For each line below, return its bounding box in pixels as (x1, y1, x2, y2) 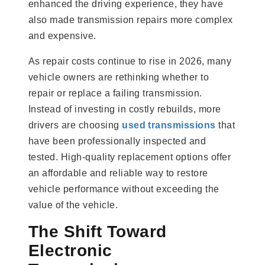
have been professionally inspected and (28, 135, 206, 146)
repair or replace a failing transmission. (28, 88, 202, 98)
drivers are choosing (28, 119, 122, 130)
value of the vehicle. (28, 199, 118, 210)
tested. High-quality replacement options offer (28, 151, 231, 162)
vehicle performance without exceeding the (28, 183, 219, 194)
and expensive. (28, 30, 96, 41)
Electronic (28, 241, 112, 260)
